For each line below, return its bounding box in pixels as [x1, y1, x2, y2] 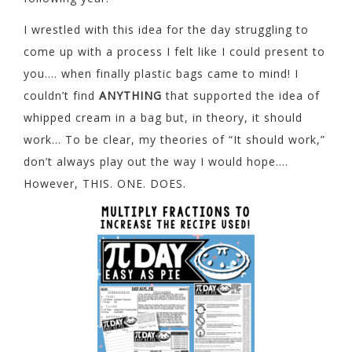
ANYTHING [99, 87, 162, 103]
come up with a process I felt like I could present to [24, 43, 325, 59]
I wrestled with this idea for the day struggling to [24, 21, 309, 37]
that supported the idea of [162, 87, 320, 103]
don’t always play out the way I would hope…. [24, 153, 288, 169]
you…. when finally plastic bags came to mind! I [24, 65, 299, 81]
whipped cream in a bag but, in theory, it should [24, 109, 302, 125]
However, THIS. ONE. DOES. [24, 175, 186, 191]
